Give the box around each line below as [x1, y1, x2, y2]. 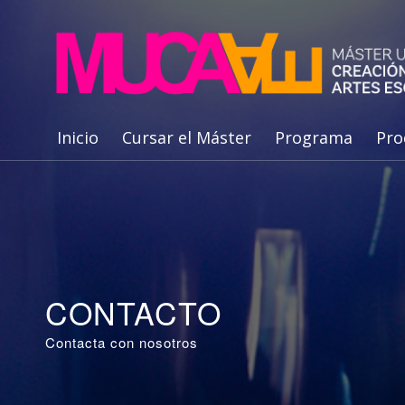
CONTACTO [45, 290, 221, 334]
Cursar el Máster [122, 127, 251, 148]
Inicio [57, 127, 99, 148]
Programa [275, 127, 353, 148]
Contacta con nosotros [45, 332, 198, 352]
